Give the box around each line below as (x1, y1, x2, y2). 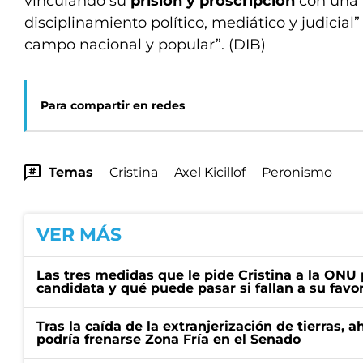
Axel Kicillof (174, 164, 246, 181)
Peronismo (262, 164, 332, 181)
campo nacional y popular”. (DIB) (24, 36, 266, 54)
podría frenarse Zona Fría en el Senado (36, 331, 301, 348)
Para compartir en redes (41, 98, 185, 113)
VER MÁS (36, 224, 122, 246)
